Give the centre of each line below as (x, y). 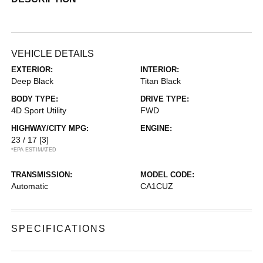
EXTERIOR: (32, 69)
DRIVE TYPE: (165, 99)
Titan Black (161, 81)
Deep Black (33, 81)
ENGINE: (156, 128)
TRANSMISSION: (42, 174)
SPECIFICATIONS (59, 228)
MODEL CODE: (167, 174)
